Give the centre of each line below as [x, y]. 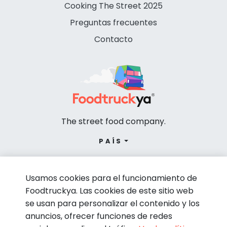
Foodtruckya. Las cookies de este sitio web [109, 191]
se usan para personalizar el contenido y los [112, 203]
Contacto [113, 40]
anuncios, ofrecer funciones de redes [99, 216]
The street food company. [113, 122]
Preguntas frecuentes [113, 23]
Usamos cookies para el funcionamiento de [111, 178]
